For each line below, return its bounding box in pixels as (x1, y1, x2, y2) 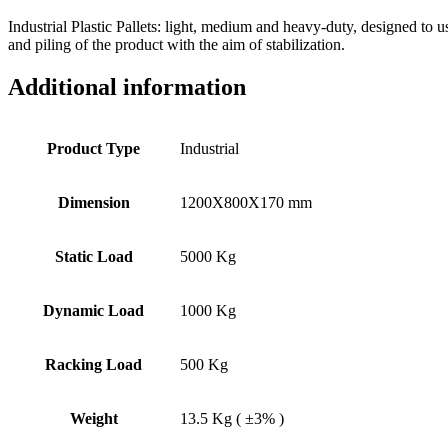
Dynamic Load (43, 301, 144, 319)
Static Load (54, 247, 133, 265)
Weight (69, 409, 118, 427)
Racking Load (45, 355, 142, 373)
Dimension (57, 193, 130, 211)
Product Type (47, 139, 140, 157)
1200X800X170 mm (180, 193, 312, 211)
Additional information (8, 73, 246, 100)
